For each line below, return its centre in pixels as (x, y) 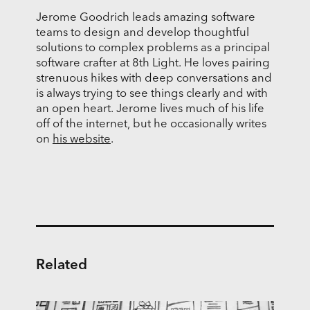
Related (61, 264)
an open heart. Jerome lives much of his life (150, 109)
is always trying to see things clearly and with (152, 94)
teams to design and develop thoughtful (142, 33)
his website (81, 140)
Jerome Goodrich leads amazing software (145, 18)
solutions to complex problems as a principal (153, 48)
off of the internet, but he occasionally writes (151, 125)
